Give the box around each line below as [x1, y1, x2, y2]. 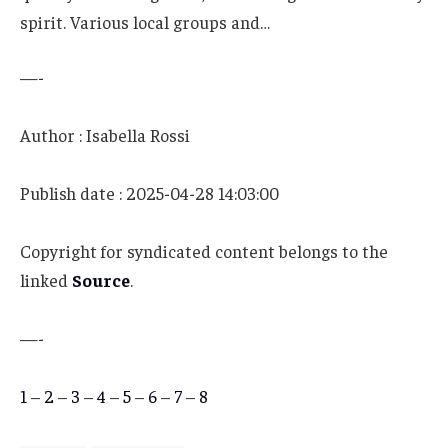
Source [72, 268, 130, 291]
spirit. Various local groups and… [20, 10, 270, 33]
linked [20, 268, 72, 291]
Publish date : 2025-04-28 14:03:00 [20, 181, 279, 204]
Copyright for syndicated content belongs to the [20, 239, 388, 262]
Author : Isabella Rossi [20, 123, 190, 146]
